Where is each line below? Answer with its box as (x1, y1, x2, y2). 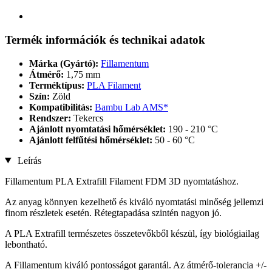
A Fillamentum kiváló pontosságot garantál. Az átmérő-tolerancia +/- (5, 259, 267, 270)
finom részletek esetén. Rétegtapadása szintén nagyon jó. (5, 207, 222, 218)
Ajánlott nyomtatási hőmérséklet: (29, 123, 168, 134)
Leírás (15, 155, 41, 166)
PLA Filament (87, 80, 141, 90)
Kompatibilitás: (29, 101, 95, 112)
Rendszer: (29, 112, 73, 123)
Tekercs (73, 112, 103, 123)
